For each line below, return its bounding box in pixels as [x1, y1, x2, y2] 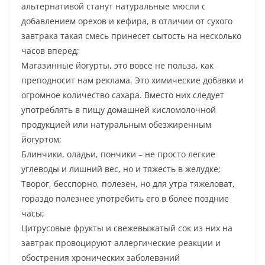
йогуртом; [21, 134, 62, 146]
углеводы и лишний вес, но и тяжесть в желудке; [21, 163, 221, 175]
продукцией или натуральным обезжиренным [21, 119, 211, 131]
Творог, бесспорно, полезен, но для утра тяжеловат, [21, 178, 235, 190]
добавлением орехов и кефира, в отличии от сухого [21, 15, 232, 27]
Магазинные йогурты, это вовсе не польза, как [21, 60, 214, 72]
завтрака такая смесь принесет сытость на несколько [21, 30, 241, 42]
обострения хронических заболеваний [21, 252, 180, 264]
